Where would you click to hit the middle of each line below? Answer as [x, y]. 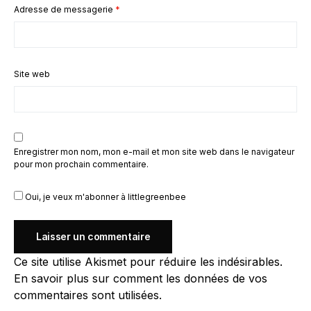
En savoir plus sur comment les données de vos [141, 278]
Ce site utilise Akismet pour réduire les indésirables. [148, 261]
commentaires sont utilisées [86, 295]
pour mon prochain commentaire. [81, 164]
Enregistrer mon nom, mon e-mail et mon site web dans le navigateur [154, 151]
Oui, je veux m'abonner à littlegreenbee [104, 196]
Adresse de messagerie [65, 9]
